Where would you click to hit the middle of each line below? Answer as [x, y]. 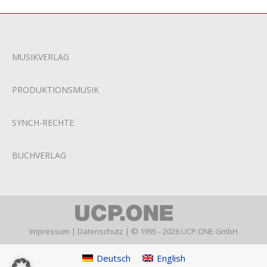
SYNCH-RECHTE [43, 123]
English [171, 258]
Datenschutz [100, 232]
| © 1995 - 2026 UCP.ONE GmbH [181, 232]
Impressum [49, 232]
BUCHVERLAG [39, 156]
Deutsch [113, 258]
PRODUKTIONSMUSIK [55, 90]
